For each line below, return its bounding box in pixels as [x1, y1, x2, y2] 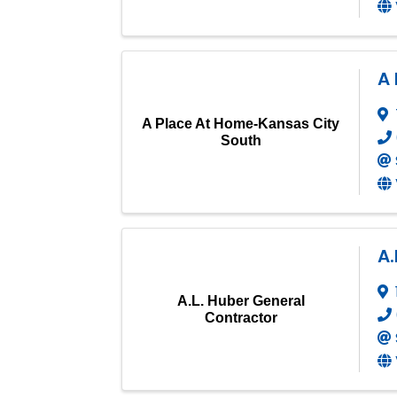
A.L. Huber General [176, 292, 305, 308]
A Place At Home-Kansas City [142, 115, 339, 131]
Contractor [204, 309, 277, 325]
